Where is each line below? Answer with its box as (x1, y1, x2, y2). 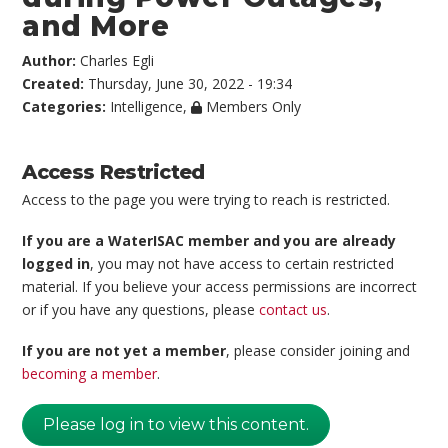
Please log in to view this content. (43, 414, 310, 434)
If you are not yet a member (22, 341, 227, 361)
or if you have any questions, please (22, 300, 260, 320)
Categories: (22, 96, 111, 116)
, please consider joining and (226, 341, 411, 361)
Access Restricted (22, 159, 205, 184)
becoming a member (22, 364, 158, 384)
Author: (22, 50, 81, 70)
